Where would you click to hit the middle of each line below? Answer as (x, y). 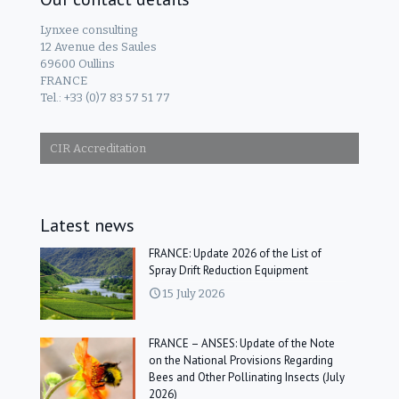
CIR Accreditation (98, 148)
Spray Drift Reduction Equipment (229, 270)
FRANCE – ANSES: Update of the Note (242, 344)
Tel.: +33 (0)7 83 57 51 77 (105, 97)
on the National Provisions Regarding (241, 361)
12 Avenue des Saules (98, 46)
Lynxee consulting (89, 29)
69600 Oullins (77, 63)
